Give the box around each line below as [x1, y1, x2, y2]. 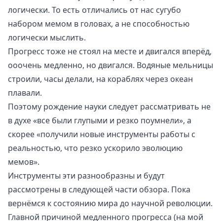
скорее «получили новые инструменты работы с [8, 128, 195, 140]
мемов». [8, 156, 39, 167]
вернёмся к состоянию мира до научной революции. [8, 197, 213, 209]
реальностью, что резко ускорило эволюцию [8, 142, 183, 153]
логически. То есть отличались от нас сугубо [8, 4, 181, 15]
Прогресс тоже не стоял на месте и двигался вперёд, [8, 45, 212, 57]
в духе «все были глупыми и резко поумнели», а [8, 114, 191, 126]
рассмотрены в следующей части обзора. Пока [8, 184, 190, 195]
